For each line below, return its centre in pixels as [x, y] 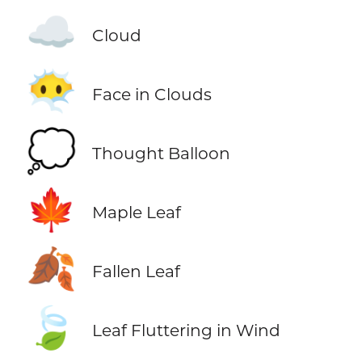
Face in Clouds [152, 94]
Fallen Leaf [136, 271]
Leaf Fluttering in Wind [186, 330]
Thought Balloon [161, 154]
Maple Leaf [136, 213]
